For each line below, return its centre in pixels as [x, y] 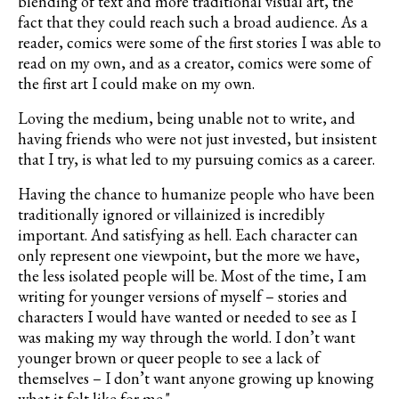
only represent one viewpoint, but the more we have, [189, 256]
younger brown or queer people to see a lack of [169, 358]
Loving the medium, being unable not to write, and [187, 118]
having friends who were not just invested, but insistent [197, 139]
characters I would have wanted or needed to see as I [187, 317]
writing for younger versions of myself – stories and [183, 297]
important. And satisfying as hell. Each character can [188, 235]
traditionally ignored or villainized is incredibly [171, 215]
